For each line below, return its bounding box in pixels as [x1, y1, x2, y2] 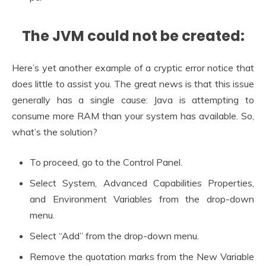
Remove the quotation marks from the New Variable [30, 250, 254, 262]
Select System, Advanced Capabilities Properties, [30, 176, 254, 189]
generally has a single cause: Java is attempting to [12, 93, 254, 106]
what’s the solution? [12, 125, 97, 138]
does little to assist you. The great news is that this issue [12, 77, 254, 90]
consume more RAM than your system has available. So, [12, 109, 254, 122]
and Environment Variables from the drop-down [30, 192, 254, 205]
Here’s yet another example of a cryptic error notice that [12, 61, 254, 74]
